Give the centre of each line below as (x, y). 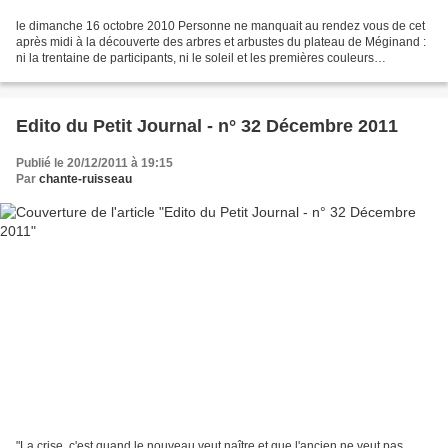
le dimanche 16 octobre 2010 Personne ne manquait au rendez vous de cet (220, 25)
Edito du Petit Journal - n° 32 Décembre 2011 (207, 125)
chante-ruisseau (85, 178)
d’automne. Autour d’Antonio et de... (113, 73)
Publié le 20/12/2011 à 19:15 (94, 162)
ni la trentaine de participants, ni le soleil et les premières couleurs (195, 57)
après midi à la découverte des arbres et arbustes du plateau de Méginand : (221, 41)
